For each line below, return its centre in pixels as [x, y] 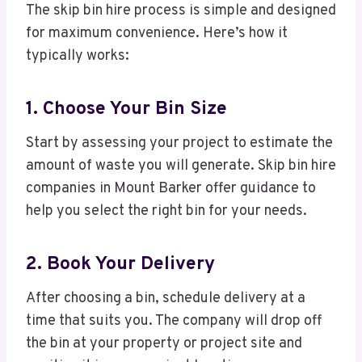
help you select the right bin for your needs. [166, 212]
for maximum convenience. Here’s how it [157, 34]
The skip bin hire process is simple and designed [181, 11]
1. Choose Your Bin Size [126, 109]
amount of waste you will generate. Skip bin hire [181, 166]
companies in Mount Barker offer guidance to [171, 189]
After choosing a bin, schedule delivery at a [166, 299]
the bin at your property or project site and [164, 344]
